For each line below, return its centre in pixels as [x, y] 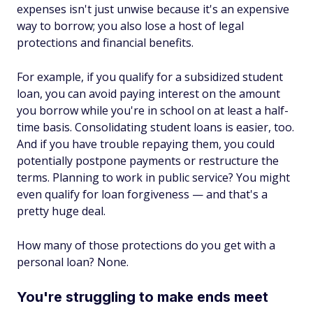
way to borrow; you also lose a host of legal [130, 26]
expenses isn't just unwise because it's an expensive [153, 9]
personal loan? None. [73, 262]
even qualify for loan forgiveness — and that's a [142, 194]
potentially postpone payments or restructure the [148, 161]
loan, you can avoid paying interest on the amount [148, 94]
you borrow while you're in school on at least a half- [153, 110]
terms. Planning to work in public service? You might [153, 177]
